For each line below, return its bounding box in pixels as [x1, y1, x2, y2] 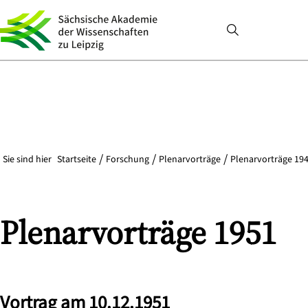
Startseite [57, 153, 96, 166]
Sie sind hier [3, 153, 52, 166]
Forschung [106, 153, 149, 166]
